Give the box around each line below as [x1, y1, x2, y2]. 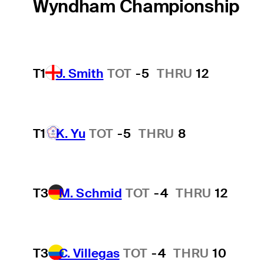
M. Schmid [58, 185, 122, 202]
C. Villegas [58, 245, 120, 261]
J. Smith [55, 65, 104, 81]
